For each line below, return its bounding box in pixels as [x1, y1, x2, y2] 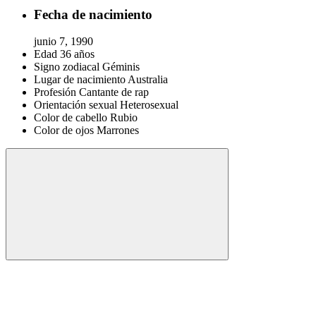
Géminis [102, 61, 140, 73]
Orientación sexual [34, 99, 117, 111]
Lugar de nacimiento [34, 73, 126, 86]
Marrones [97, 124, 139, 137]
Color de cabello [34, 111, 107, 124]
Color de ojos [34, 124, 94, 137]
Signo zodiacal [34, 61, 99, 73]
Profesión [34, 86, 76, 99]
